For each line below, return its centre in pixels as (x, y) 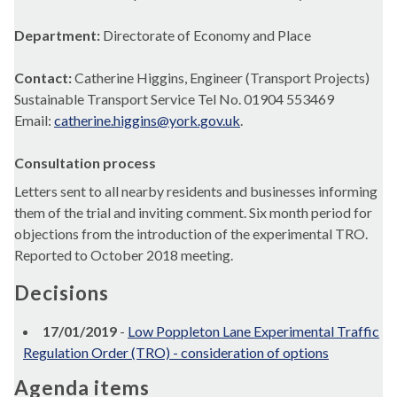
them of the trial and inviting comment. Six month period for (193, 213)
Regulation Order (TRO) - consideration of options (176, 353)
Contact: (44, 78)
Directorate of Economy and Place (207, 35)
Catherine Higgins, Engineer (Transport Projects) (222, 78)
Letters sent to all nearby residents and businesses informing (196, 191)
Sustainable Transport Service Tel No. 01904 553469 (174, 99)
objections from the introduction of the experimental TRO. (191, 234)
